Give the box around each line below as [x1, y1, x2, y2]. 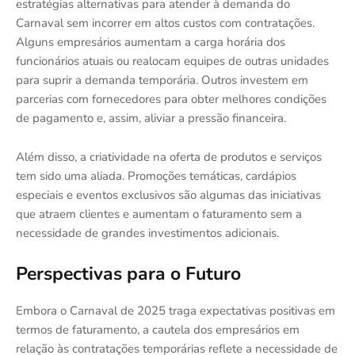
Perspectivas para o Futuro [16, 261, 241, 286]
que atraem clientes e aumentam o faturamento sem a [16, 205, 302, 222]
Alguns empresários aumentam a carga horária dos [16, 33, 285, 50]
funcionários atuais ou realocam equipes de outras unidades [16, 52, 329, 69]
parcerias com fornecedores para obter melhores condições [16, 90, 326, 107]
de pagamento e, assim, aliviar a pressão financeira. [16, 109, 286, 126]
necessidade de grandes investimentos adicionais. [16, 224, 279, 241]
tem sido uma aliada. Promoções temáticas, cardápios [16, 167, 296, 184]
